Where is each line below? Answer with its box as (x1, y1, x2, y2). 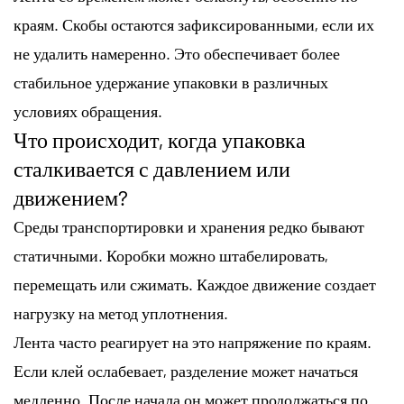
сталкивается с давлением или (14, 154, 290, 181)
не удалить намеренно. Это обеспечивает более (14, 42, 340, 63)
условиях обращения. (14, 100, 162, 121)
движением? (14, 183, 128, 210)
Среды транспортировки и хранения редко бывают (14, 216, 364, 236)
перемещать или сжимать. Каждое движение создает (14, 273, 376, 294)
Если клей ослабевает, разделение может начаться (14, 360, 358, 381)
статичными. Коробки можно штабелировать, (14, 244, 328, 265)
